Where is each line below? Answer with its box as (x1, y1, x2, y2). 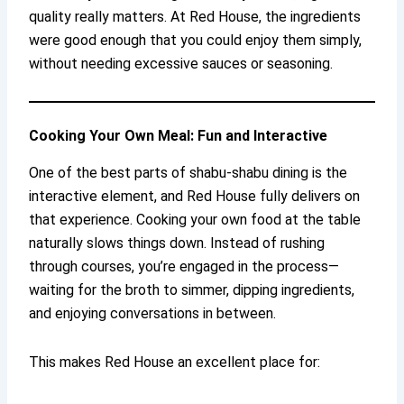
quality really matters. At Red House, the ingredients (29, 7, 362, 25)
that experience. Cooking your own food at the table (29, 210, 362, 228)
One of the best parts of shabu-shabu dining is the (29, 163, 348, 181)
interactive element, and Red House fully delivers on (29, 187, 361, 205)
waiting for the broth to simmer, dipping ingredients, (29, 280, 355, 298)
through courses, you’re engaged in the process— (29, 257, 340, 275)
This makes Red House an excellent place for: (29, 353, 321, 371)
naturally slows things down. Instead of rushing (29, 234, 326, 252)
